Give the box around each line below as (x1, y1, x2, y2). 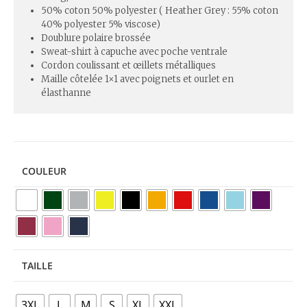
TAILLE (22, 258, 53, 272)
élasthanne (41, 86, 91, 99)
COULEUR (22, 164, 66, 177)
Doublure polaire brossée (41, 32, 151, 44)
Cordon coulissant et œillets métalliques (41, 59, 216, 71)
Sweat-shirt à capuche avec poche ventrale (41, 45, 228, 58)
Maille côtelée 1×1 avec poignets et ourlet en (41, 73, 234, 85)
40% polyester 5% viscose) (41, 18, 160, 30)
